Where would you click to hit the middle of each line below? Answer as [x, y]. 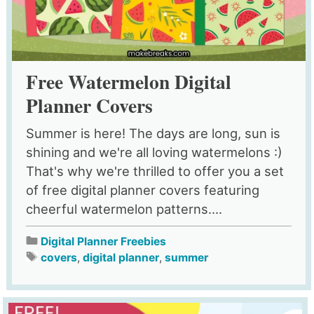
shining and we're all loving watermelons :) [154, 152]
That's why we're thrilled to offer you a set [155, 171]
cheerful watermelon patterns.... [124, 209]
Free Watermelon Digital [128, 81]
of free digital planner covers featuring [142, 190]
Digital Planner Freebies [103, 241]
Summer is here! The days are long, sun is [153, 133]
